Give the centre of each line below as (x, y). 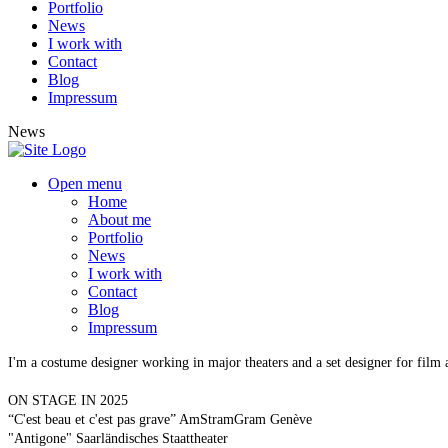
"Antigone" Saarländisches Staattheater (118, 438)
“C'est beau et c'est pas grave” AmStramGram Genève (160, 419)
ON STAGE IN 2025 (68, 400)
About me (119, 219)
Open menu (85, 183)
